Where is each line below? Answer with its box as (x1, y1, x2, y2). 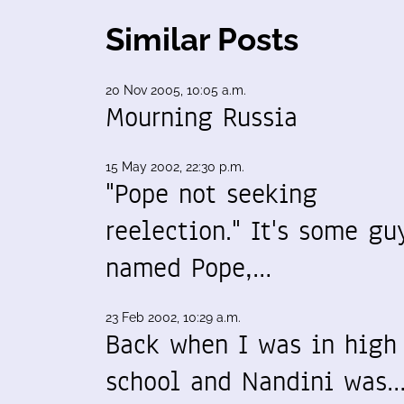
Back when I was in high (106, 326, 397, 363)
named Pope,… (106, 249, 271, 287)
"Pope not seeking (106, 175, 317, 213)
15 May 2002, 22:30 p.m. (106, 160, 244, 174)
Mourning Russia (106, 98, 298, 136)
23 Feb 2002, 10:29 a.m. (106, 310, 241, 325)
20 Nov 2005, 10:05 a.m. (106, 83, 246, 97)
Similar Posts (106, 21, 298, 58)
